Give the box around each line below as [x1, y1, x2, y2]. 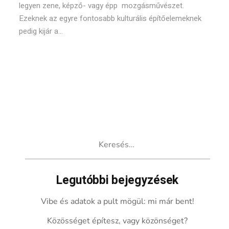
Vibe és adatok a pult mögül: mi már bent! [40, 196, 194, 207]
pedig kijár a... [19, 26, 63, 37]
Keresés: [24, 131, 57, 142]
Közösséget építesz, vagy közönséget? [47, 215, 188, 226]
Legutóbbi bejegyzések [56, 172, 178, 189]
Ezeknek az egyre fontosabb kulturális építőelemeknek [19, 13, 202, 24]
